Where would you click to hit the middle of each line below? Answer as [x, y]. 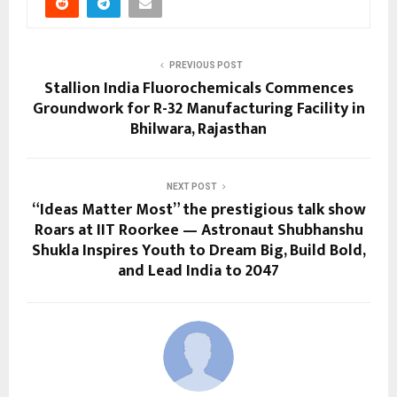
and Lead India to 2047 [198, 272]
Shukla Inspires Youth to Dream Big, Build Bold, [198, 251]
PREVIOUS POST [206, 66]
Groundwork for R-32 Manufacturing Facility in [198, 109]
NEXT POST [191, 187]
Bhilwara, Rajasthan [198, 130]
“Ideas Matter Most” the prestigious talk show [198, 210]
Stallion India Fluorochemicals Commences [198, 89]
